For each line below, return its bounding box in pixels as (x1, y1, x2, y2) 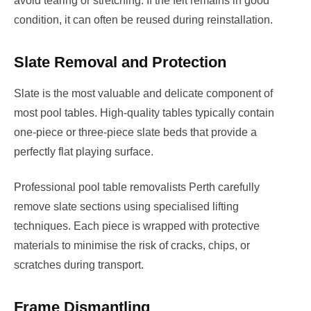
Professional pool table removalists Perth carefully (14, 180, 260, 193)
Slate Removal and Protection (14, 53, 226, 72)
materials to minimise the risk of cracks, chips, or (14, 239, 250, 251)
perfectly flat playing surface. (14, 146, 153, 158)
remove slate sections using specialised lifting (14, 200, 239, 212)
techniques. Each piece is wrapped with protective (14, 219, 260, 232)
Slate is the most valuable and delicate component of (14, 87, 273, 100)
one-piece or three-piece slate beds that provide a (14, 126, 257, 139)
